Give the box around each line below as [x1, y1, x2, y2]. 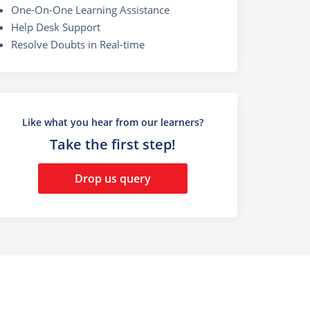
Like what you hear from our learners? [22, 116, 203, 129]
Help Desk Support [11, 19, 100, 34]
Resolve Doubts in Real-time [11, 37, 145, 51]
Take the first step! [50, 135, 176, 154]
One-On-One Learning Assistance [11, 2, 170, 17]
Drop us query [75, 170, 151, 186]
